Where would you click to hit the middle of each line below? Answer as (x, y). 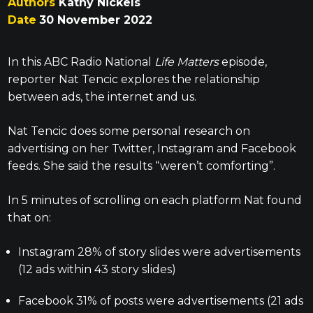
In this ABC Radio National (81, 62)
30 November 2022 (95, 20)
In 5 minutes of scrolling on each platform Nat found (154, 201)
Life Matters (186, 62)
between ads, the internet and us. (102, 97)
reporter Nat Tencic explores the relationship (133, 80)
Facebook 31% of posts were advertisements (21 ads (160, 301)
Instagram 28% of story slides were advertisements (159, 252)
